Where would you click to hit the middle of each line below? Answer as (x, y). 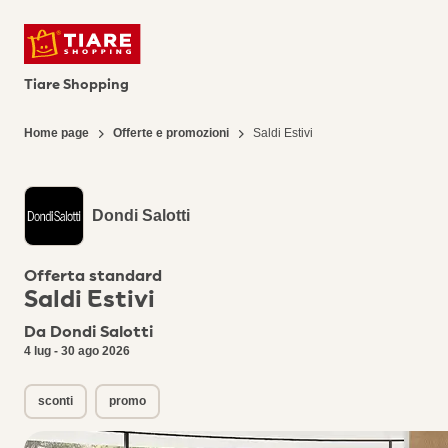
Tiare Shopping (76, 84)
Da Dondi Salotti (88, 331)
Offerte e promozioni (171, 133)
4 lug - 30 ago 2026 (77, 351)
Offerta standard (93, 275)
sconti (55, 401)
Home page (56, 133)
